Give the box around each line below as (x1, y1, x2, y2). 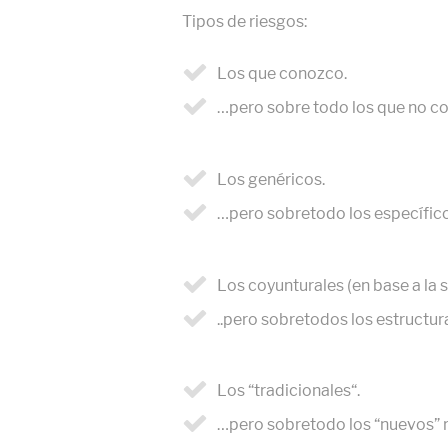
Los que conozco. (217, 63, 347, 83)
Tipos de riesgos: (182, 11, 310, 31)
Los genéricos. (217, 169, 325, 189)
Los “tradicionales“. (217, 381, 360, 401)
